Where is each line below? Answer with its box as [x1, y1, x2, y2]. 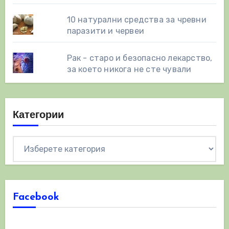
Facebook [12, 192, 59, 202]
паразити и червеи [66, 26, 145, 36]
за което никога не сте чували [66, 64, 192, 74]
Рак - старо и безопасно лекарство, [66, 53, 213, 63]
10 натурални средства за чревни [66, 14, 207, 25]
